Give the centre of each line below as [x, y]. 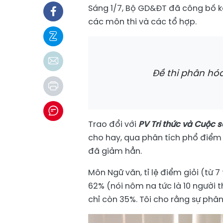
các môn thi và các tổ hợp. [142, 22]
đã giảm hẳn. [115, 151]
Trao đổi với [113, 124]
